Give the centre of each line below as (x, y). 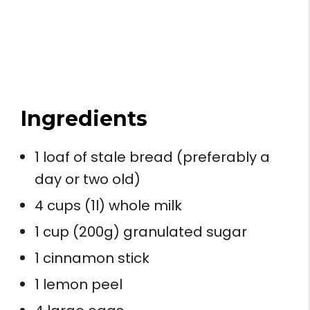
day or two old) (88, 179)
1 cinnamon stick (92, 258)
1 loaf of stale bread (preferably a (152, 157)
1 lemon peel (79, 284)
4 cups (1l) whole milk (108, 205)
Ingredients (84, 118)
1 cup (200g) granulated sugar (141, 231)
